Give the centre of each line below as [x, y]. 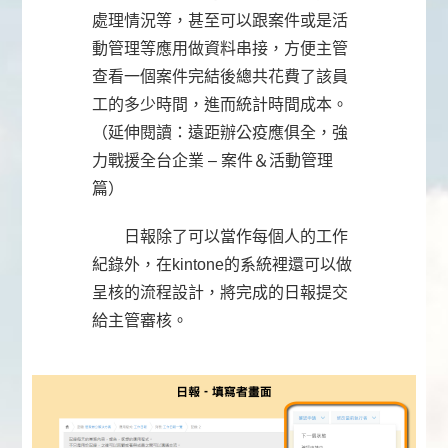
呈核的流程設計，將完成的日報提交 [220, 293]
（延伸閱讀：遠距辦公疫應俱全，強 [220, 133]
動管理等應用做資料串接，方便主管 [220, 49]
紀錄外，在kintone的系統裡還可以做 [222, 265]
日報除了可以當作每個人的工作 [220, 237]
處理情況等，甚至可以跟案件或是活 [220, 21]
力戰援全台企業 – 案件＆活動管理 [213, 161]
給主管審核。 [140, 321]
